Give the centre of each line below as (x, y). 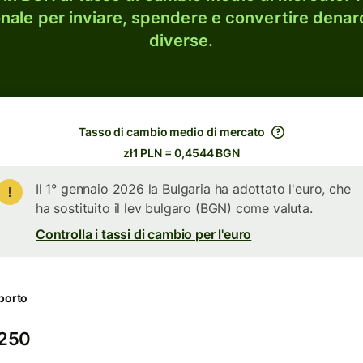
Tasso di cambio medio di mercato (172, 132)
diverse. (181, 41)
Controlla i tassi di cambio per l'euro (144, 234)
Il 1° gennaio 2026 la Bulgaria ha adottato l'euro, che (193, 189)
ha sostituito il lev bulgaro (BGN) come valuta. (174, 208)
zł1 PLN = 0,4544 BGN (181, 153)
